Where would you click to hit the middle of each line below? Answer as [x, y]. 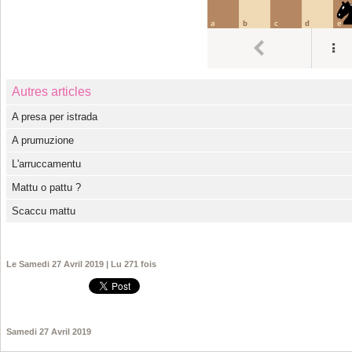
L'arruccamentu [47, 164]
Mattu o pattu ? [47, 188]
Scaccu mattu [44, 211]
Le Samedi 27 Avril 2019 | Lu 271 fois [82, 264]
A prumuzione [43, 141]
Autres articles [52, 92]
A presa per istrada [55, 117]
